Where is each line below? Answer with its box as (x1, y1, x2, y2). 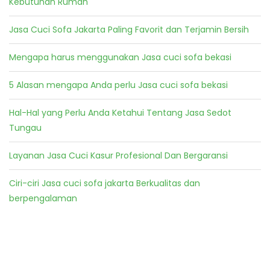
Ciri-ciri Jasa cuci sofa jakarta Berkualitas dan (9, 177, 200, 190)
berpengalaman (9, 192, 77, 205)
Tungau (9, 122, 42, 134)
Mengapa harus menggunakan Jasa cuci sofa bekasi (9, 51, 231, 64)
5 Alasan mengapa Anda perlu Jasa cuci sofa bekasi (9, 79, 228, 92)
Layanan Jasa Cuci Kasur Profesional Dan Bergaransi (9, 149, 228, 162)
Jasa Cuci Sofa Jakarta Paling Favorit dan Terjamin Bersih (9, 24, 249, 36)
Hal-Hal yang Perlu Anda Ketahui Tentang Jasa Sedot (9, 107, 231, 119)
